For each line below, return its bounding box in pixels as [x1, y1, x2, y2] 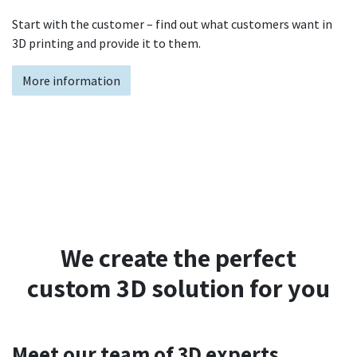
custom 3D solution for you [27, 271, 330, 305]
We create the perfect [61, 241, 296, 275]
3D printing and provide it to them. [12, 35, 201, 52]
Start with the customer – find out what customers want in [12, 16, 332, 33]
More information [22, 73, 120, 89]
